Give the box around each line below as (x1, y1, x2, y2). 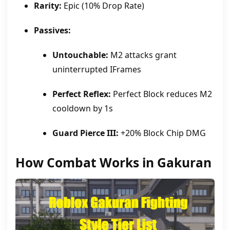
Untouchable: (52, 49, 108, 61)
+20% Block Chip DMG (119, 127, 206, 139)
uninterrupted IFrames (52, 63, 141, 75)
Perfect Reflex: (52, 88, 111, 100)
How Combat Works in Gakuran (15, 154, 212, 171)
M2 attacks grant (108, 49, 177, 61)
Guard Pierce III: (52, 127, 119, 139)
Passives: (34, 24, 71, 36)
